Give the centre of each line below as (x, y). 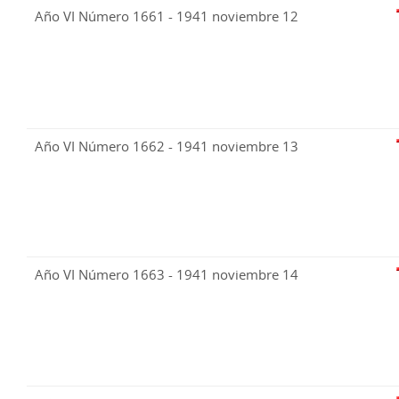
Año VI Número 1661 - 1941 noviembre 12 (167, 16)
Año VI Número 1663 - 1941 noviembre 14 (167, 275)
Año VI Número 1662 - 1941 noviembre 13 (167, 147)
